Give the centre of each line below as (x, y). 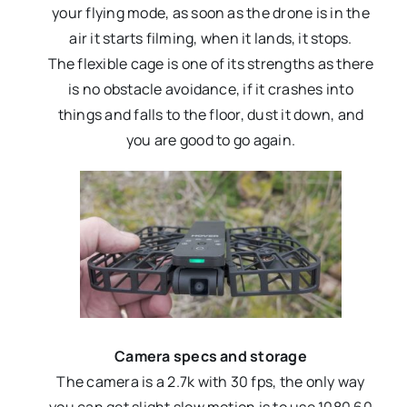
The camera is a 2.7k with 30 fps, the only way (211, 382)
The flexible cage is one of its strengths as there (211, 63)
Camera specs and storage (211, 357)
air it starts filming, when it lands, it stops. (211, 38)
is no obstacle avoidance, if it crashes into (211, 89)
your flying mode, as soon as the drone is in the (211, 12)
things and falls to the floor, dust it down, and (211, 114)
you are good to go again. (210, 139)
